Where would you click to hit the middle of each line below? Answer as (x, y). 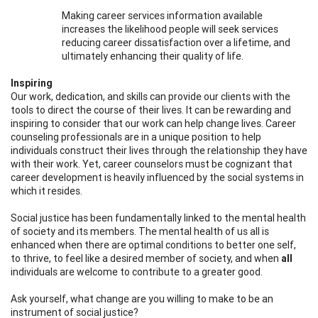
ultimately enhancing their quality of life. (153, 56)
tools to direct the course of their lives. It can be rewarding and (151, 110)
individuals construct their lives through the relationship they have (159, 150)
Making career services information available (162, 15)
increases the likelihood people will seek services (170, 29)
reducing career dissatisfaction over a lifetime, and (176, 42)
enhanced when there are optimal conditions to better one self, (153, 245)
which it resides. (46, 191)
